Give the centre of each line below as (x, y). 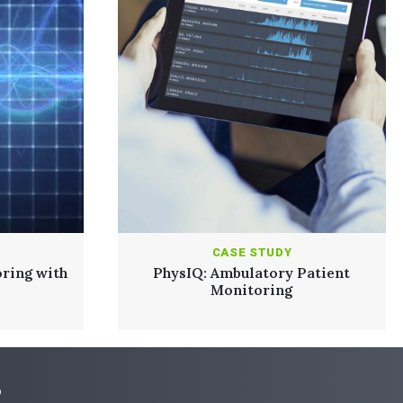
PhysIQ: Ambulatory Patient (252, 272)
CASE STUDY (252, 253)
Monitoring (252, 289)
